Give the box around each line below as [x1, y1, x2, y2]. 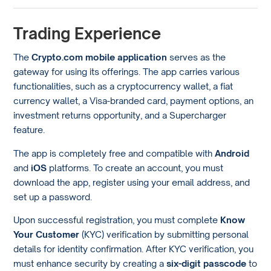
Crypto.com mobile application [31, 51, 168, 63]
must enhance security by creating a [13, 258, 167, 269]
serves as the [167, 51, 226, 63]
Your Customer [13, 229, 80, 240]
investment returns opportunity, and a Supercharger [13, 109, 227, 121]
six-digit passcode [166, 258, 247, 269]
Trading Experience [13, 23, 162, 43]
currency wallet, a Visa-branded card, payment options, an [13, 95, 254, 106]
